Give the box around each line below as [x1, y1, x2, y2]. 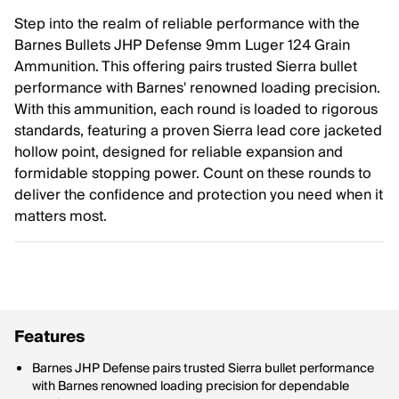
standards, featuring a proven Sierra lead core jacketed [14, 118, 382, 143]
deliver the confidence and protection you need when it [14, 183, 383, 208]
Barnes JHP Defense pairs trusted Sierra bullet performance [32, 358, 374, 379]
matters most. [14, 204, 107, 229]
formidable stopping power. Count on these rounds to [14, 161, 371, 186]
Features [14, 323, 85, 351]
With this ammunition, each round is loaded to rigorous [14, 97, 378, 122]
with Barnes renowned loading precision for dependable [32, 376, 349, 397]
